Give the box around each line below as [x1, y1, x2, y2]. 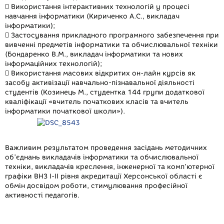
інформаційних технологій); [5, 59, 102, 68]
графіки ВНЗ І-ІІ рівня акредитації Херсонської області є [5, 172, 202, 180]
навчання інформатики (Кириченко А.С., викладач [5, 12, 179, 20]
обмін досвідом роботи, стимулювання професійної [5, 181, 187, 190]
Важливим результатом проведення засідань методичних [5, 143, 207, 152]
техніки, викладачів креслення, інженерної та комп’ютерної [5, 162, 214, 171]
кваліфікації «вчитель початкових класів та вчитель [5, 97, 188, 106]
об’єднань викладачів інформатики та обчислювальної [5, 153, 198, 161]
